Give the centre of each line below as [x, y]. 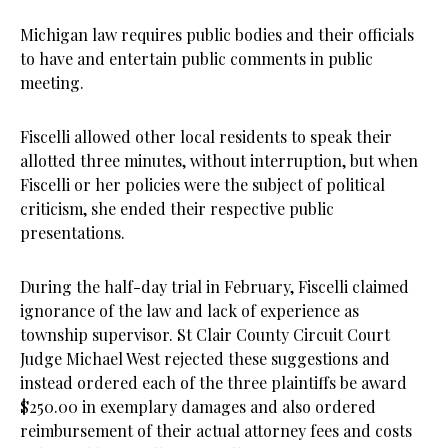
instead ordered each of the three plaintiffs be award [213, 382]
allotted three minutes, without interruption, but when [219, 160]
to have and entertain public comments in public [196, 58]
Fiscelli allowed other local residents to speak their [206, 136]
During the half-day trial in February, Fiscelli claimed [214, 286]
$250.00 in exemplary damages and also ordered [198, 406]
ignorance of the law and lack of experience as [189, 310]
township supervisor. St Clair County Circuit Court [205, 334]
